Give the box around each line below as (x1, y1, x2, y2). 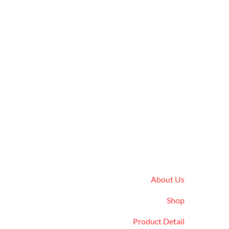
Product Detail (132, 216, 185, 226)
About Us (150, 174, 185, 184)
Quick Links (124, 140, 185, 156)
